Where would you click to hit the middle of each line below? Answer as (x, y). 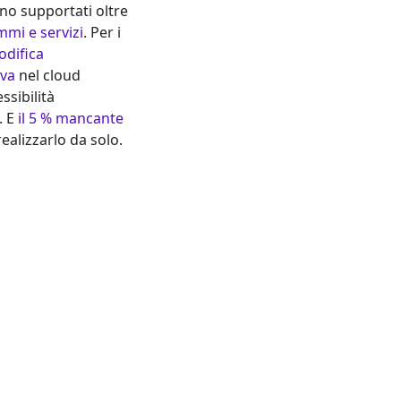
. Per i (102, 33)
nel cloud (47, 76)
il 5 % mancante (70, 119)
